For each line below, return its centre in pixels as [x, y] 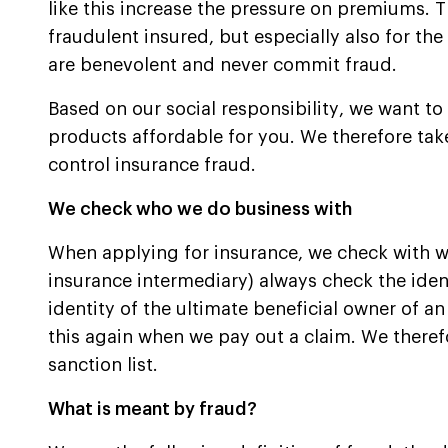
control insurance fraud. [152, 165]
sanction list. [103, 365]
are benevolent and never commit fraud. [222, 65]
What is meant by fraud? [152, 409]
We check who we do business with [200, 209]
